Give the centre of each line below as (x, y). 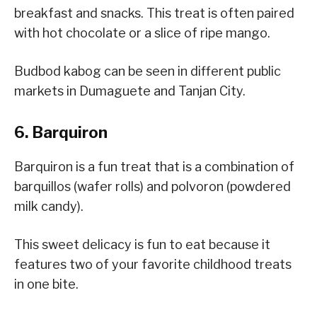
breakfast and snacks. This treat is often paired (154, 13)
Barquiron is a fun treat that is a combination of (154, 166)
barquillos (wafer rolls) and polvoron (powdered (152, 186)
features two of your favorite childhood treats (153, 264)
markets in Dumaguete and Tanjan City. (130, 91)
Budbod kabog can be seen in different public (148, 71)
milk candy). (49, 206)
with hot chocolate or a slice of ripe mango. (142, 33)
